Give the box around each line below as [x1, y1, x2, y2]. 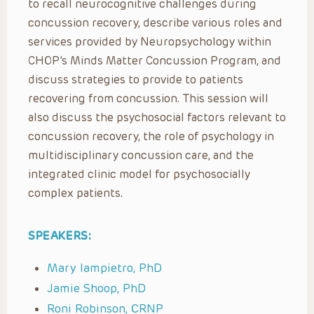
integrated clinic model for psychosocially [28, 167, 250, 181]
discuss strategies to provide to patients [28, 72, 243, 86]
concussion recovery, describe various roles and [28, 15, 282, 29]
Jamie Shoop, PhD [47, 280, 146, 295]
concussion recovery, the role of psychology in [28, 129, 274, 143]
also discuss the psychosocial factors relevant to [28, 110, 286, 124]
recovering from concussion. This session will [28, 91, 268, 105]
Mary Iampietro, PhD [47, 260, 162, 275]
